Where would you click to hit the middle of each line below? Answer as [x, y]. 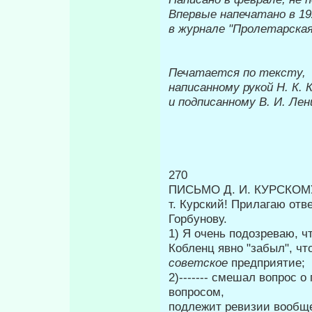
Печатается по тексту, [237, 72]
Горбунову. [198, 218]
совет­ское [200, 262]
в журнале [198, 28]
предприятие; [268, 262]
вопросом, [196, 291]
